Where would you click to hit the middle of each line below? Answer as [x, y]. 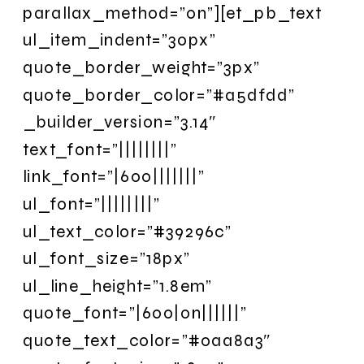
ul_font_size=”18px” [107, 258]
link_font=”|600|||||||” [114, 176]
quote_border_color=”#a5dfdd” [159, 94]
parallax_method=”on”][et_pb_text [173, 12]
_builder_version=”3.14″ [120, 122]
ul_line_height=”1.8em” [118, 285]
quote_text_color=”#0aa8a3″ [147, 340]
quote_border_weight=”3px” [142, 67]
